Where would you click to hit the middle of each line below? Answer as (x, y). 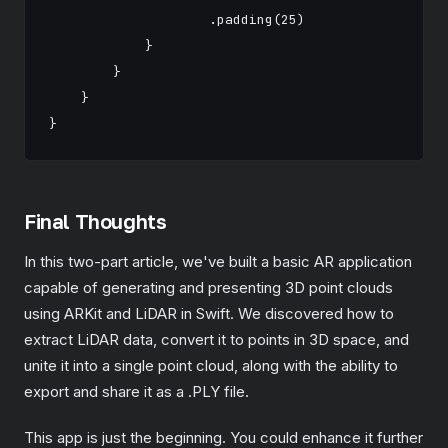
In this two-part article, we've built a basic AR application (218, 261)
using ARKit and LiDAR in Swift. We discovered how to (209, 313)
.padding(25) (177, 19)
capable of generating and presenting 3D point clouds (208, 287)
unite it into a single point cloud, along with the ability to (211, 365)
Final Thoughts (95, 220)
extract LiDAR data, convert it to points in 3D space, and (216, 339)
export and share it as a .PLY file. (136, 391)
